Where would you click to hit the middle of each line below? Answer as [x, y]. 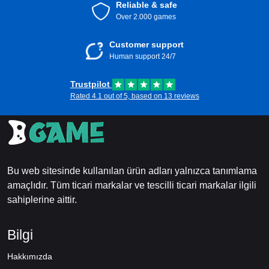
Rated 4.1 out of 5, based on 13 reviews [134, 96]
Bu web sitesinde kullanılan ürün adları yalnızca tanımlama [132, 171]
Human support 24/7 [143, 56]
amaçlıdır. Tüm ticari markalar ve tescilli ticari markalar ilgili [132, 185]
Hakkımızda [30, 256]
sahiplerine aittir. [42, 200]
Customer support [147, 44]
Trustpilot [91, 84]
